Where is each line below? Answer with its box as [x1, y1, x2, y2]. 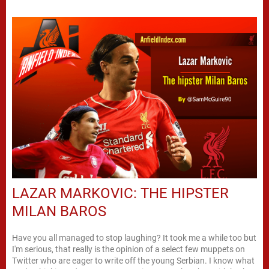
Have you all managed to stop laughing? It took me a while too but [12, 233, 256, 243]
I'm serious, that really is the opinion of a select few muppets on [12, 244, 245, 255]
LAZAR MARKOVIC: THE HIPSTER [12, 185, 229, 202]
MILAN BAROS [12, 203, 106, 220]
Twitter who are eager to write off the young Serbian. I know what [12, 256, 255, 266]
